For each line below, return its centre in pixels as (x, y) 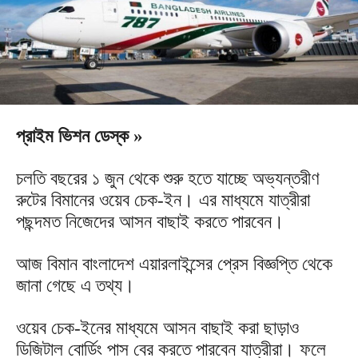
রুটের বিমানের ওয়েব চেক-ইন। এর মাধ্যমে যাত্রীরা (163, 200)
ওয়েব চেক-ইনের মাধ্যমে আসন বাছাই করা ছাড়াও (157, 328)
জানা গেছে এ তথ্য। (76, 285)
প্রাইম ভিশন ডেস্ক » (80, 136)
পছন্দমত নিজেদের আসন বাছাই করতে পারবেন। (150, 221)
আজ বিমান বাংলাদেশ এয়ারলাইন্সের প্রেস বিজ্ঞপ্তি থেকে (174, 264)
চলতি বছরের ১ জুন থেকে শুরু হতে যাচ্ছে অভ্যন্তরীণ (168, 178)
